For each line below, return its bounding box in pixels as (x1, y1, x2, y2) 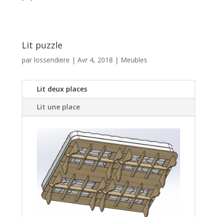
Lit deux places (36, 84, 87, 93)
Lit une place (36, 102, 80, 111)
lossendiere (33, 55, 70, 64)
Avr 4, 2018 (77, 55, 113, 64)
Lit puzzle (21, 39, 62, 51)
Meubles (120, 55, 147, 64)
